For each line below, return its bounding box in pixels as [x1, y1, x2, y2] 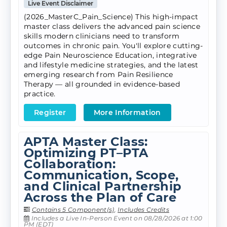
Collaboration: [24, 157, 116, 172]
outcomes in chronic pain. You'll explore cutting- [24, 41, 203, 51]
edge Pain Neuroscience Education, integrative [24, 51, 197, 60]
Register [34, 108, 66, 118]
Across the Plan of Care [24, 190, 176, 205]
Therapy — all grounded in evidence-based [24, 80, 180, 89]
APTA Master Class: [24, 134, 148, 149]
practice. [24, 89, 56, 99]
